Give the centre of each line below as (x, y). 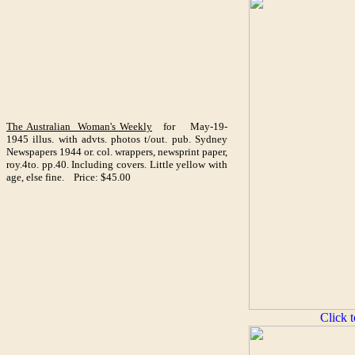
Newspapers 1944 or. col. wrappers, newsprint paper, (117, 152)
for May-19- (190, 126)
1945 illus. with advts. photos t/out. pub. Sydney (117, 139)
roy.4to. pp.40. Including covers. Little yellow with (117, 164)
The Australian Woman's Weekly (79, 126)
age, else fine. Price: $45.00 (69, 177)
